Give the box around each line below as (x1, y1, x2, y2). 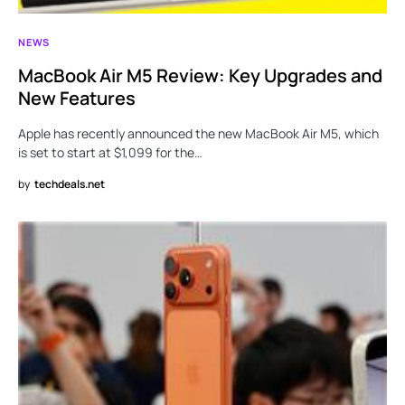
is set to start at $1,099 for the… (18, 143, 202, 161)
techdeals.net (34, 175, 105, 192)
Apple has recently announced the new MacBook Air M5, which (18, 124, 379, 142)
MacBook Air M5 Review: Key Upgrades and (18, 62, 382, 88)
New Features (18, 85, 136, 110)
